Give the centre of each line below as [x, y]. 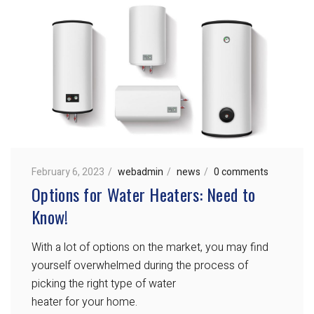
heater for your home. [84, 302]
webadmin [141, 172]
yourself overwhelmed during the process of [140, 266]
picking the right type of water [104, 284]
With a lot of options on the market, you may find [150, 248]
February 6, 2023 [68, 172]
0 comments [241, 172]
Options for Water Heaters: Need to [144, 194]
